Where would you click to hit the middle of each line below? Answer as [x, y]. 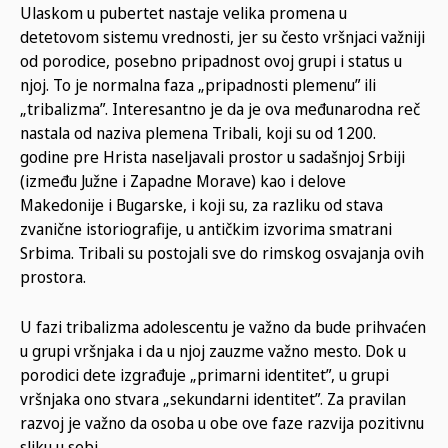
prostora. [53, 276]
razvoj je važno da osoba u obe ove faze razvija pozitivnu [222, 422]
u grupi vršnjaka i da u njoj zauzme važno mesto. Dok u [213, 350]
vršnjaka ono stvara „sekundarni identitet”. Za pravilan [213, 398]
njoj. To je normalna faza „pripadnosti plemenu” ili [198, 84]
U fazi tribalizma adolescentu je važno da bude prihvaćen [223, 326]
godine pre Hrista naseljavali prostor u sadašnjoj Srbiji [212, 156]
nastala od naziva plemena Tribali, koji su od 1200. [198, 132]
